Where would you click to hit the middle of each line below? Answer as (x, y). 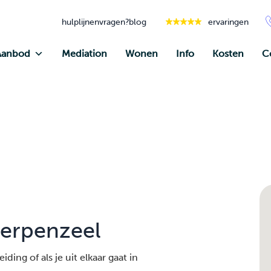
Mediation (84, 54)
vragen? (114, 21)
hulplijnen (80, 21)
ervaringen (228, 21)
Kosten (228, 54)
